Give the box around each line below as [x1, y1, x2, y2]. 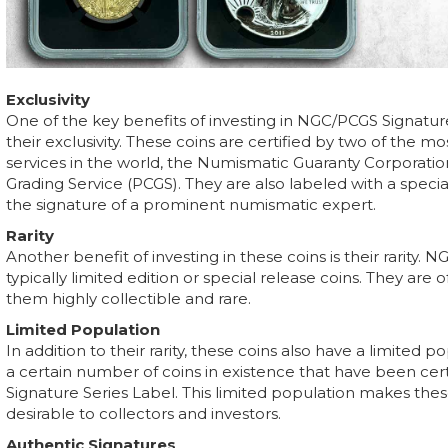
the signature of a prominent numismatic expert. [6, 195, 376, 214]
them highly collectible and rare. [6, 289, 251, 308]
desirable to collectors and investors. [6, 404, 281, 423]
